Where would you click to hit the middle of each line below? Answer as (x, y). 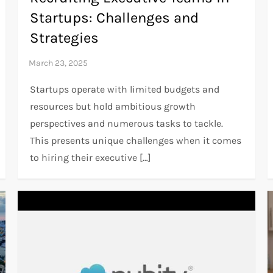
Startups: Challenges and (115, 18)
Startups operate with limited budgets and (125, 90)
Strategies (65, 38)
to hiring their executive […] (91, 158)
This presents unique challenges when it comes (136, 141)
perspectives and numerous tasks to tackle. (127, 124)
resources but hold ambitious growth (113, 107)
